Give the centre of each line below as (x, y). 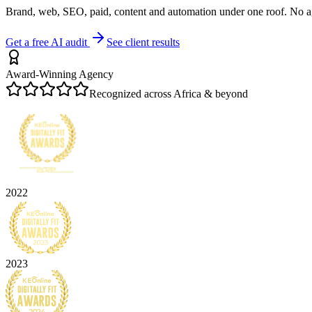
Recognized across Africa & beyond (169, 93)
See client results (143, 42)
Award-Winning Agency (60, 74)
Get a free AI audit (48, 42)
